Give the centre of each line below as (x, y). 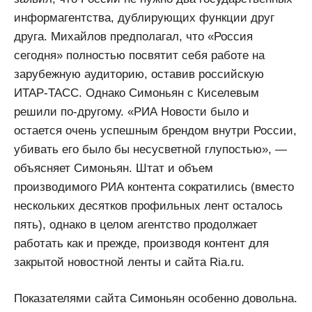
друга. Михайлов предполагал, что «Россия (133, 36)
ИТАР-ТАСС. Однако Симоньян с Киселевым (136, 93)
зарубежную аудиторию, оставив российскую (139, 74)
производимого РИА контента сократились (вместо (154, 187)
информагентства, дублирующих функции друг (144, 17)
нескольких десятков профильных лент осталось (148, 205)
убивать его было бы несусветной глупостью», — (150, 149)
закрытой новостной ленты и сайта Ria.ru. (129, 262)
